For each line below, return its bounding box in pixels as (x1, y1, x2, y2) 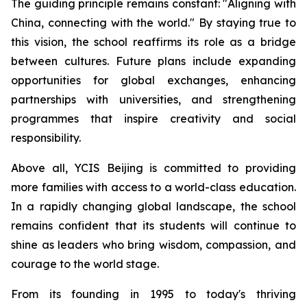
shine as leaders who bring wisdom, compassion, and (11, 238, 296, 252)
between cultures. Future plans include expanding (11, 54, 296, 69)
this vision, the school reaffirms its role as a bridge (11, 35, 296, 49)
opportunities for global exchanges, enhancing (11, 73, 296, 88)
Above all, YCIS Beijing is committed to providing (11, 161, 296, 175)
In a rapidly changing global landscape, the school (11, 199, 296, 214)
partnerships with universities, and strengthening (11, 93, 296, 107)
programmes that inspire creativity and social (11, 112, 296, 126)
